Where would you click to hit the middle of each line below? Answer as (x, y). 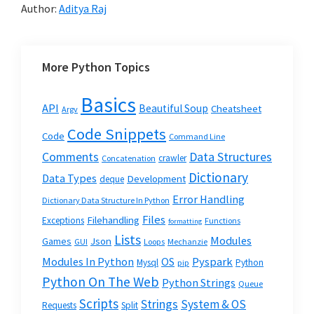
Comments (70, 157)
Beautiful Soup (173, 109)
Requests (59, 306)
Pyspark (212, 262)
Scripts (99, 304)
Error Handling (209, 199)
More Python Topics (96, 67)
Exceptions (63, 221)
